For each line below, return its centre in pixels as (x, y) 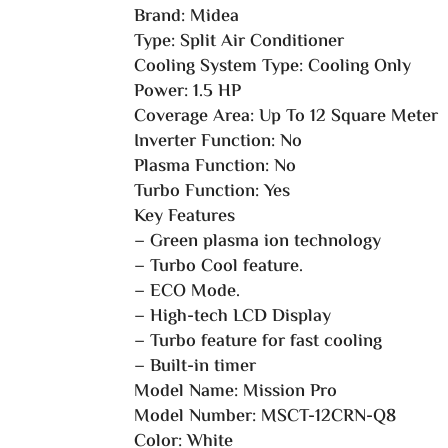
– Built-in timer (195, 367)
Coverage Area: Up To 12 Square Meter (286, 117)
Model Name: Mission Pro (236, 392)
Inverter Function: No (218, 142)
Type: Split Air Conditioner (239, 42)
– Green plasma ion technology (258, 242)
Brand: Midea (187, 17)
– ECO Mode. (187, 292)
